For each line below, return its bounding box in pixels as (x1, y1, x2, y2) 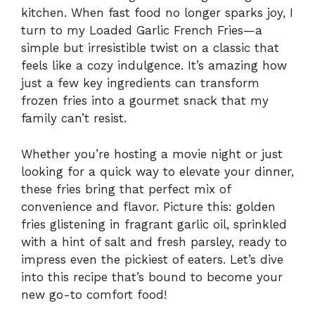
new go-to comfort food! (21, 287, 167, 302)
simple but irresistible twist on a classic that (21, 41, 279, 56)
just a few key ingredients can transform (21, 76, 259, 91)
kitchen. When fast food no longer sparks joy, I (21, 6, 293, 20)
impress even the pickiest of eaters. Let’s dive (21, 252, 283, 266)
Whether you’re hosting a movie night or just (21, 146, 283, 161)
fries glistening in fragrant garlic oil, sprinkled (21, 217, 287, 231)
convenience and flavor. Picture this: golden (21, 199, 276, 214)
